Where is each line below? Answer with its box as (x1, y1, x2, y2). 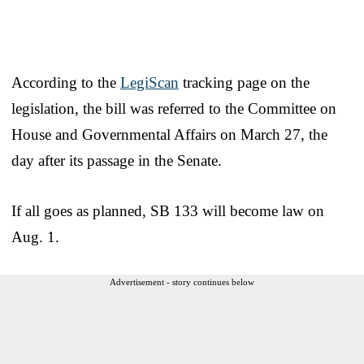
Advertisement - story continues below (110, 276, 254, 287)
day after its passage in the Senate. (11, 151, 222, 169)
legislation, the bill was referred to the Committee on (11, 99, 336, 117)
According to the (11, 73, 120, 91)
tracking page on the (179, 73, 310, 91)
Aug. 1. (11, 227, 59, 245)
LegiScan (120, 73, 179, 91)
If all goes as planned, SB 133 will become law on (11, 201, 324, 219)
